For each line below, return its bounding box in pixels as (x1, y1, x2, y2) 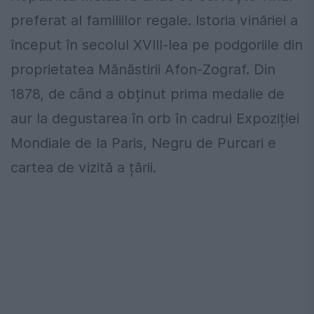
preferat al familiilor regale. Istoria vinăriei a (11, 12, 298, 29)
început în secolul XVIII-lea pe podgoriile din (11, 36, 303, 54)
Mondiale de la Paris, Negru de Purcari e (11, 135, 276, 152)
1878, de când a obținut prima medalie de (11, 86, 285, 103)
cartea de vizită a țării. (11, 159, 156, 177)
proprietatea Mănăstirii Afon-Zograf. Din (11, 61, 275, 78)
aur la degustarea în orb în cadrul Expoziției (11, 110, 299, 128)
